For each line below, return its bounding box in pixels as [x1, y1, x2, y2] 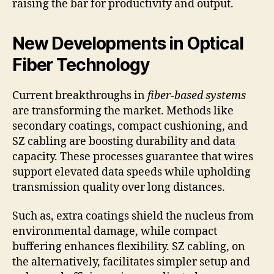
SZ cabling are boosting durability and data [12, 134, 235, 149]
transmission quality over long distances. [12, 180, 225, 194]
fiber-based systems [147, 88, 246, 103]
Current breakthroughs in [12, 88, 147, 103]
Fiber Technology [12, 54, 149, 75]
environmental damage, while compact [12, 224, 217, 239]
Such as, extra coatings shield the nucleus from [12, 209, 254, 224]
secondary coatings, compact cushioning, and [12, 119, 248, 133]
